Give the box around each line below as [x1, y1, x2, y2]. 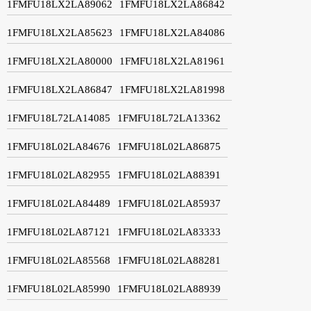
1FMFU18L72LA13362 [117, 112, 221, 124]
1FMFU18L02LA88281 [117, 254, 221, 266]
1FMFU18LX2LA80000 [7, 55, 112, 67]
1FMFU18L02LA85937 [117, 197, 221, 209]
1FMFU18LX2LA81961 [119, 55, 225, 67]
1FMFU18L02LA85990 [7, 283, 110, 294]
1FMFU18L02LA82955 [7, 169, 110, 180]
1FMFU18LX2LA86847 [7, 83, 112, 95]
